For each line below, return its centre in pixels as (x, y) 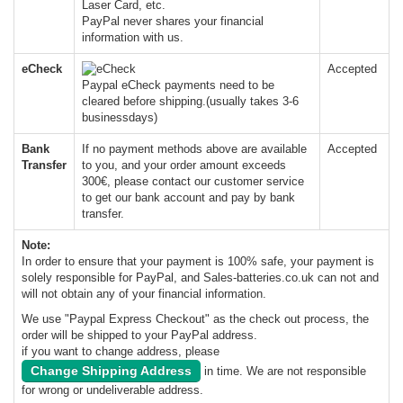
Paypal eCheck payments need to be (178, 85)
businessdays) (120, 117)
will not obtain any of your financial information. (144, 294)
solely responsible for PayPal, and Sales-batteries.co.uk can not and (200, 278)
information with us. (133, 37)
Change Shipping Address (111, 371)
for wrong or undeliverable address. (112, 390)
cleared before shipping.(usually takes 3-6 (190, 101)
